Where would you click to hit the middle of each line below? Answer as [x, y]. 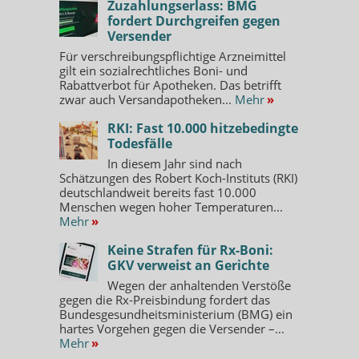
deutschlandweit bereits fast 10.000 [158, 192]
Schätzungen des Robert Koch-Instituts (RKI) [178, 177]
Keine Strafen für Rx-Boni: [190, 250]
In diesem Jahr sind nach [175, 163]
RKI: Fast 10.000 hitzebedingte [203, 128]
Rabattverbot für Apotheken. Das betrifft [170, 85]
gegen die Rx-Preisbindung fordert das [165, 299]
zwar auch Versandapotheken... [147, 99]
